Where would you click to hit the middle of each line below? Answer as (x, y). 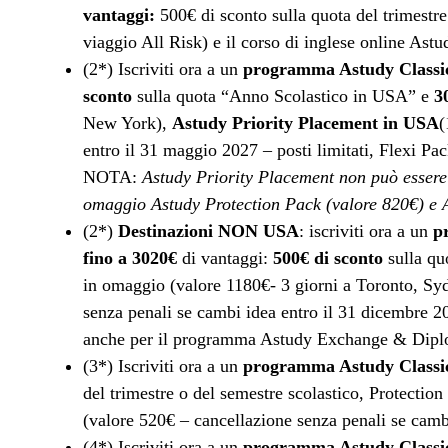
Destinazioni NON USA (208, 231)
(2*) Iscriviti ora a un (163, 69)
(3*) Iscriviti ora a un (163, 366)
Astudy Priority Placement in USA (305, 123)
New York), (127, 123)
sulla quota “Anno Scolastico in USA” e (283, 96)
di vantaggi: (225, 258)
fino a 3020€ (130, 258)
